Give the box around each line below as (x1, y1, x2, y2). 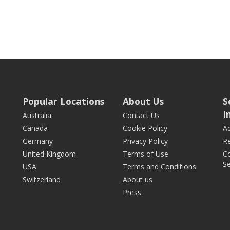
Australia (23, 110, 51, 120)
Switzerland (23, 175, 61, 184)
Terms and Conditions (123, 162, 196, 171)
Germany (23, 136, 53, 146)
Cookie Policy (123, 123, 167, 133)
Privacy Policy (123, 136, 168, 146)
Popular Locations (23, 95, 104, 107)
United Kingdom (23, 149, 76, 159)
